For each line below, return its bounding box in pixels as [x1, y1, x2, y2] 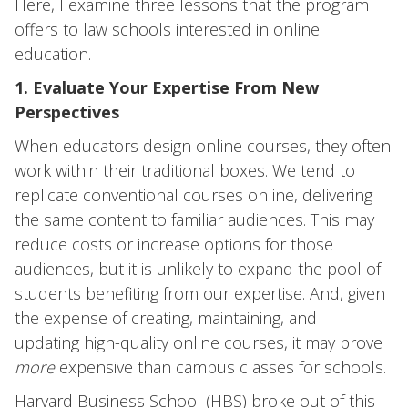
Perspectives [15, 101, 119, 123]
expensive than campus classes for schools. [59, 356, 386, 378]
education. [15, 43, 91, 65]
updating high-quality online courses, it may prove [15, 331, 382, 353]
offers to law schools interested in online [15, 18, 320, 40]
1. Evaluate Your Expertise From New [15, 76, 319, 98]
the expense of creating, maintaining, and [15, 307, 317, 329]
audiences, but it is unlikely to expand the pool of [15, 258, 381, 280]
